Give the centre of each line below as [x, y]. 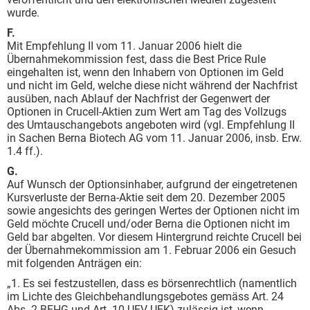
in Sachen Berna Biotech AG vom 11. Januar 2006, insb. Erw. [154, 138]
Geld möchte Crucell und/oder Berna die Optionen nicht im [148, 224]
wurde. [23, 13]
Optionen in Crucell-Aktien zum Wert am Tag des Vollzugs [147, 112]
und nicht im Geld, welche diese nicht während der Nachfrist [152, 85]
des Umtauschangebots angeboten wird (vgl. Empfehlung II [151, 125]
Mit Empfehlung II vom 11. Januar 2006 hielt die [124, 46]
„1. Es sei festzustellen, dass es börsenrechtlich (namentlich [152, 283]
